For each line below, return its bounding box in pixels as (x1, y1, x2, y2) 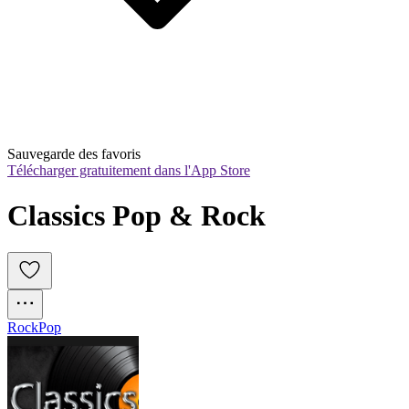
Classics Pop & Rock (7, 198, 266, 232)
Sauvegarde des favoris (7, 146, 141, 163)
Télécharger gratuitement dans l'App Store (7, 163, 250, 179)
